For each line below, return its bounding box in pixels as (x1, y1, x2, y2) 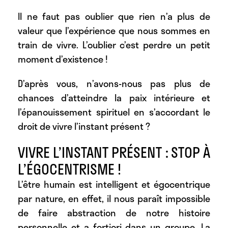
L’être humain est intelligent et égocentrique (18, 177, 210, 192)
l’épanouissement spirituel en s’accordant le (18, 105, 210, 120)
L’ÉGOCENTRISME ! (18, 158, 121, 180)
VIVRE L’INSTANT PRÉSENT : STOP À (18, 141, 210, 163)
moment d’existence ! (18, 52, 108, 67)
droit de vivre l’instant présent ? (18, 119, 150, 134)
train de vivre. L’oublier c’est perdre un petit (18, 38, 210, 52)
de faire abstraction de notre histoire (18, 206, 210, 220)
